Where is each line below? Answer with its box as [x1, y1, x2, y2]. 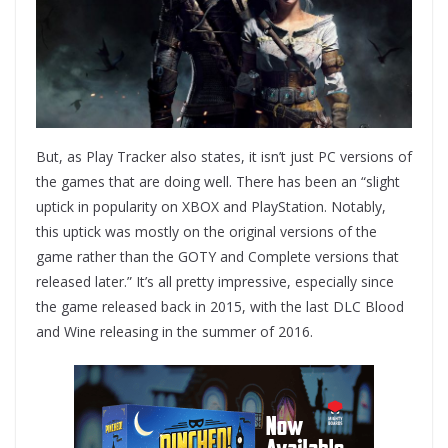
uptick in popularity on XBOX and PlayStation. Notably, [36, 197, 386, 217]
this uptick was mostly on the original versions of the [36, 222, 377, 242]
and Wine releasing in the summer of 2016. [36, 322, 313, 342]
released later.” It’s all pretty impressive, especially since [36, 272, 394, 292]
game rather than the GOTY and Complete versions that [36, 247, 399, 267]
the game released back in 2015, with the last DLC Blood [36, 297, 404, 317]
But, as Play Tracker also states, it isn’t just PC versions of [36, 147, 412, 167]
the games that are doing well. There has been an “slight [36, 172, 400, 192]
